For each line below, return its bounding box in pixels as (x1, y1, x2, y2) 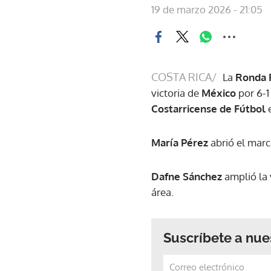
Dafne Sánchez (151, 169, 222, 183)
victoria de (151, 86, 201, 99)
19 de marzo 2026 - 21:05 (151, 2, 263, 16)
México (201, 86, 236, 99)
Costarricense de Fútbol (151, 102, 268, 115)
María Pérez (151, 135, 211, 149)
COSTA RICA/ (151, 70, 217, 83)
